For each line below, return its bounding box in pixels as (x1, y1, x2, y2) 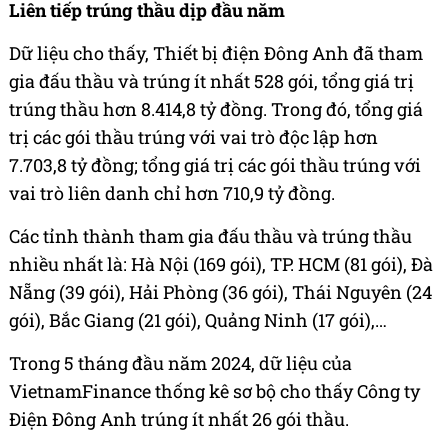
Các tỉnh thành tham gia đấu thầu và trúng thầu (9, 223, 412, 248)
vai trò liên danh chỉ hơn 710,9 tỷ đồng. (9, 180, 335, 205)
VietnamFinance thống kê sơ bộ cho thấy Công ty (9, 378, 420, 403)
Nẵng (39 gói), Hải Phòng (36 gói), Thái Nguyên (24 (9, 279, 432, 304)
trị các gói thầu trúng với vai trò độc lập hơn (9, 124, 378, 149)
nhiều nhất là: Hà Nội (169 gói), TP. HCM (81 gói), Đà (9, 251, 433, 276)
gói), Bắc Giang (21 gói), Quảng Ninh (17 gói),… (9, 307, 387, 332)
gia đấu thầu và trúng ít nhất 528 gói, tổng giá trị (9, 68, 414, 93)
